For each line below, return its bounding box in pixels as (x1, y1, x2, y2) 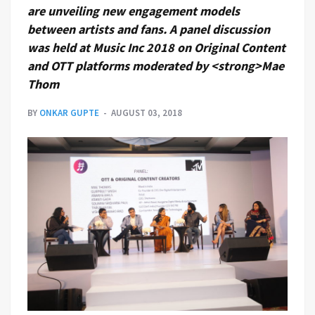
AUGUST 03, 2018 (111, 107, 182, 119)
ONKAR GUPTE (39, 107, 99, 119)
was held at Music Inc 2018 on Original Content (27, 39, 285, 56)
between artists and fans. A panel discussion (27, 21, 270, 37)
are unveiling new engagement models (27, 3, 240, 19)
